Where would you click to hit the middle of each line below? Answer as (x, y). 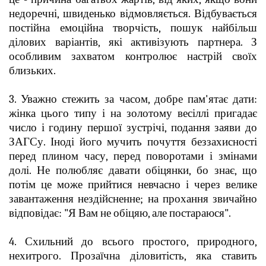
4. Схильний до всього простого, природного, (133, 241)
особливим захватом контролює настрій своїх (133, 56)
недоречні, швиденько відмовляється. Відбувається (133, 13)
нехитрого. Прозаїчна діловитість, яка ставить (133, 256)
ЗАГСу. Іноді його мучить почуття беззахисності (133, 142)
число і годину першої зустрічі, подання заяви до (133, 127)
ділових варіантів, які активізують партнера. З (133, 42)
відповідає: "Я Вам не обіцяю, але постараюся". (120, 213)
